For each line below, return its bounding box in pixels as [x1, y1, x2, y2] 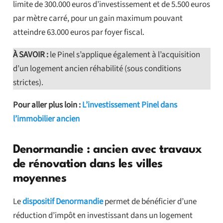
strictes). [12, 77, 43, 89]
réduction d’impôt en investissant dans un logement [12, 210, 193, 222]
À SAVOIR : [12, 49, 48, 61]
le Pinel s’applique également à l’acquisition [48, 49, 200, 61]
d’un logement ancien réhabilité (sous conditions [12, 63, 181, 75]
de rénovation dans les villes [12, 158, 163, 171]
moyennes [12, 173, 67, 185]
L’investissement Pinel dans [82, 99, 177, 111]
